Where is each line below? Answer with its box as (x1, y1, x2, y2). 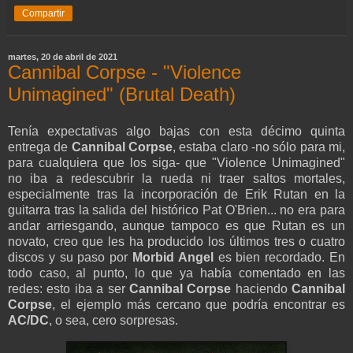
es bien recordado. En (213, 251, 346, 265)
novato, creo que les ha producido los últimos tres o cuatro (8, 235, 345, 249)
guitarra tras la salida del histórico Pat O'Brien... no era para (8, 203, 345, 217)
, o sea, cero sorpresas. (49, 314, 178, 328)
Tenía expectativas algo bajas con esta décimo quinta (8, 124, 345, 139)
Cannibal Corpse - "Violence (8, 61, 241, 83)
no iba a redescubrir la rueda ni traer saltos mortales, (8, 172, 345, 186)
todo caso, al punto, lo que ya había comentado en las (8, 266, 345, 281)
